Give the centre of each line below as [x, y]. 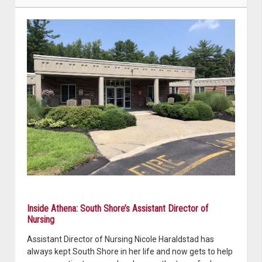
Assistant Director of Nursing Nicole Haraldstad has [120, 239]
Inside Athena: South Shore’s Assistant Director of [118, 208]
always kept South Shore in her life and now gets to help [130, 251]
